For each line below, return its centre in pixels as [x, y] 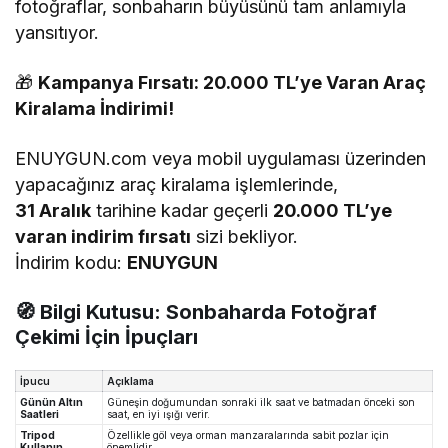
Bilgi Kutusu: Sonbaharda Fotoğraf [208, 312]
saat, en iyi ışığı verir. [158, 414]
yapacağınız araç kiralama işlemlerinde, [177, 185]
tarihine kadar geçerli [182, 211]
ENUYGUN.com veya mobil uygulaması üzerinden [221, 159]
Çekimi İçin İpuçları [106, 337]
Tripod [37, 435]
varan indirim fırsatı [103, 237]
